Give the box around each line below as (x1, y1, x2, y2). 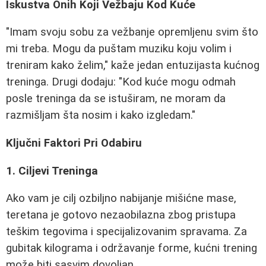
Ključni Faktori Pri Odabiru (6, 136, 142, 150)
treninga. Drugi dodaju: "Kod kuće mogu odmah (6, 75, 236, 89)
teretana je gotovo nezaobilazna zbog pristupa (6, 208, 236, 222)
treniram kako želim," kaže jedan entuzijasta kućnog (6, 59, 259, 72)
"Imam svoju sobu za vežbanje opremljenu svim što (6, 26, 258, 39)
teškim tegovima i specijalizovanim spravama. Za (6, 225, 247, 239)
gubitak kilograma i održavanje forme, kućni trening (6, 242, 257, 255)
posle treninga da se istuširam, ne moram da (6, 92, 226, 106)
